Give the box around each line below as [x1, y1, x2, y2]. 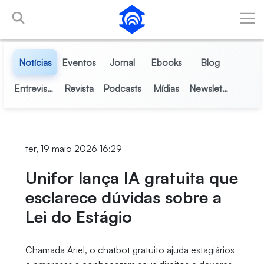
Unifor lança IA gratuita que [25, 167, 238, 188]
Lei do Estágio [25, 206, 132, 227]
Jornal [110, 57, 136, 68]
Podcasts [103, 82, 142, 94]
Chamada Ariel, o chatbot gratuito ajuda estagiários [25, 244, 235, 256]
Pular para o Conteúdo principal [4, 5, 135, 17]
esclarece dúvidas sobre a [25, 187, 222, 207]
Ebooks [150, 57, 182, 68]
